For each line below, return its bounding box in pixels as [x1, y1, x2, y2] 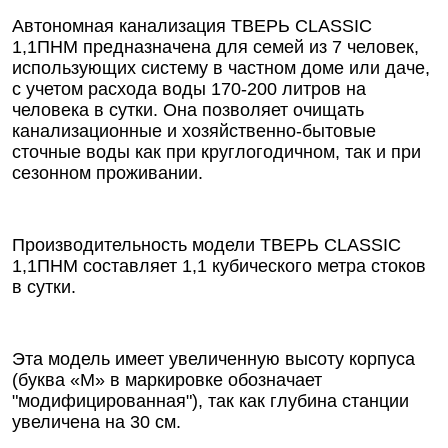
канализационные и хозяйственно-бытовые [12, 121, 376, 141]
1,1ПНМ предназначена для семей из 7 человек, [12, 37, 419, 57]
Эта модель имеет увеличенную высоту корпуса [12, 349, 415, 369]
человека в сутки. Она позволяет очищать [12, 100, 364, 120]
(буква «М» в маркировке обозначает [12, 370, 322, 390]
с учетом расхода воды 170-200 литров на [12, 79, 366, 99]
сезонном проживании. [12, 163, 203, 183]
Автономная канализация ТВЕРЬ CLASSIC [12, 16, 372, 36]
